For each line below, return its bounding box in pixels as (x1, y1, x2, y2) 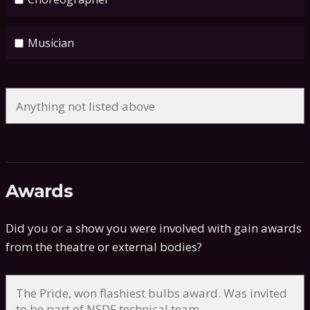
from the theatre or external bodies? (6, 239, 202, 255)
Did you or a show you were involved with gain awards (6, 220, 302, 237)
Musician (28, 35, 74, 51)
